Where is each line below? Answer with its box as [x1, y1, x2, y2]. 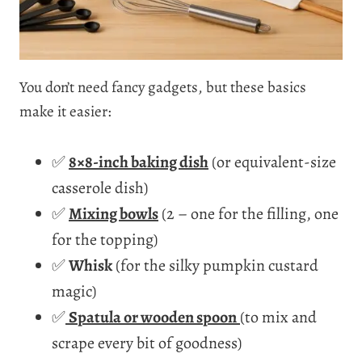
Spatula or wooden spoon [69, 305, 237, 328]
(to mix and [240, 305, 317, 328]
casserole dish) [52, 176, 148, 199]
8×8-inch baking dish [69, 150, 208, 173]
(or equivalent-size [208, 150, 336, 173]
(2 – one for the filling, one [158, 202, 339, 225]
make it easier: [19, 100, 112, 122]
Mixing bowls [69, 202, 158, 225]
